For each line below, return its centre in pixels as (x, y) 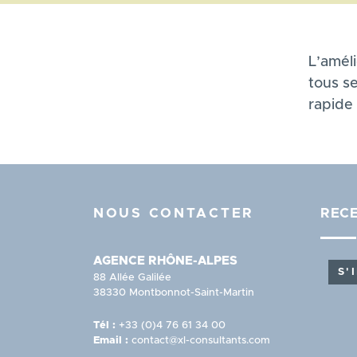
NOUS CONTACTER (174, 213)
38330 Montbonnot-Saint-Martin (174, 292)
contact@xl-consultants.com (201, 340)
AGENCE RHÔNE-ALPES (165, 261)
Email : (112, 340)
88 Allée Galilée (132, 277)
